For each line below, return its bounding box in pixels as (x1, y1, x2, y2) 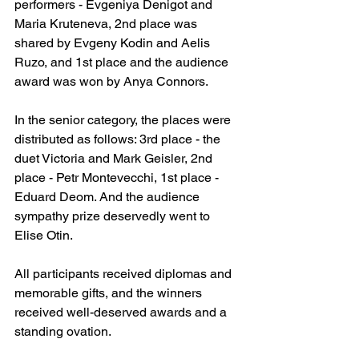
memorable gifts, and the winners (14, 284, 205, 301)
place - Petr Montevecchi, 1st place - (14, 169, 222, 185)
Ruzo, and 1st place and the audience (14, 54, 232, 70)
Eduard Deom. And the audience (14, 188, 203, 204)
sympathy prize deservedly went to (14, 208, 213, 224)
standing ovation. (14, 323, 111, 339)
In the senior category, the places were (14, 111, 234, 127)
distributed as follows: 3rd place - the (14, 131, 224, 147)
